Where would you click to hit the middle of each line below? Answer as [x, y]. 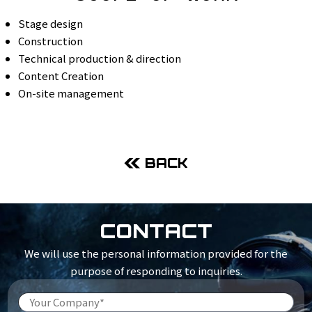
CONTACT [156, 231]
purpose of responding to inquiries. [156, 271]
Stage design [51, 24]
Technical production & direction [100, 58]
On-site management [71, 93]
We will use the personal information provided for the [156, 253]
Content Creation [61, 76]
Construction [51, 41]
